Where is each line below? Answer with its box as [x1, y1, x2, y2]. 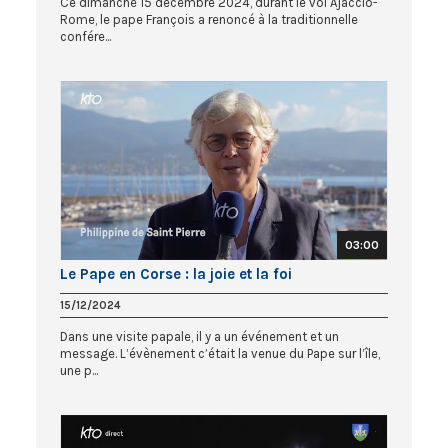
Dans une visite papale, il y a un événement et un [60, 329, 339, 345]
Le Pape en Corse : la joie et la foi [60, 265, 292, 284]
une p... [60, 363, 98, 379]
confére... [60, 29, 111, 45]
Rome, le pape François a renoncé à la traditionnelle [60, 12, 358, 28]
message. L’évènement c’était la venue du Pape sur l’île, [60, 346, 380, 362]
